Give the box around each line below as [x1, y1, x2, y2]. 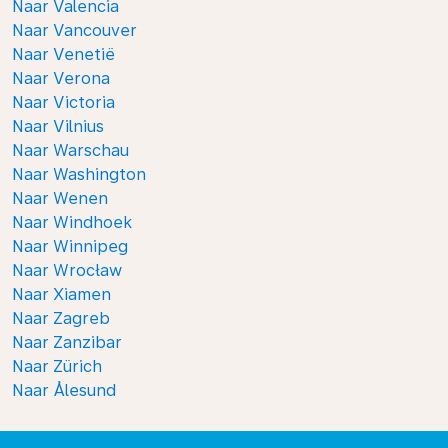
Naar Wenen [12, 189, 108, 208]
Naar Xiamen [12, 285, 111, 304]
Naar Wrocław [12, 261, 122, 280]
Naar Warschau [12, 141, 129, 160]
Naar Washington [12, 165, 146, 184]
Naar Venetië [12, 45, 115, 64]
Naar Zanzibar [12, 333, 122, 352]
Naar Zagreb [12, 309, 110, 328]
